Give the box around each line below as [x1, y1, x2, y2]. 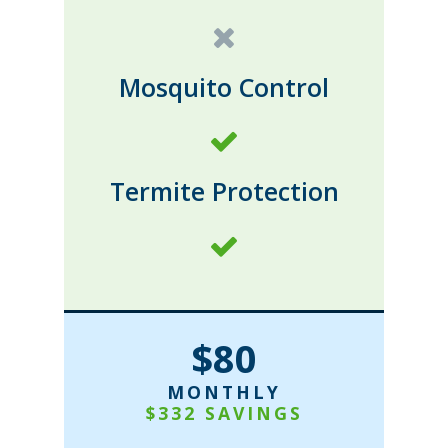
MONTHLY [167, 379, 281, 404]
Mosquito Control [119, 70, 329, 105]
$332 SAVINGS [145, 400, 303, 425]
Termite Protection [109, 174, 339, 209]
